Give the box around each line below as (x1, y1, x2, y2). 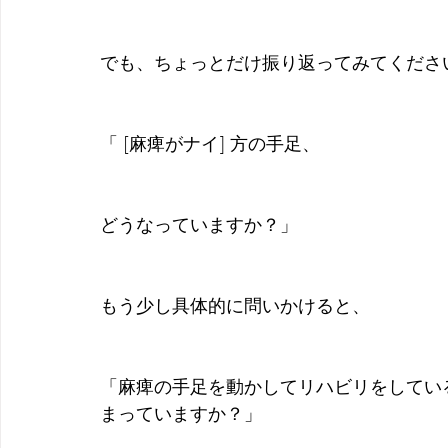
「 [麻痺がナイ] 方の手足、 (100, 130, 320, 155)
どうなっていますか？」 (100, 211, 298, 236)
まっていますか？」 (100, 400, 262, 425)
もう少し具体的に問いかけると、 (100, 292, 370, 317)
